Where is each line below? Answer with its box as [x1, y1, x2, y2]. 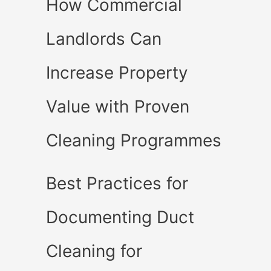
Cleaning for [46, 240, 142, 261]
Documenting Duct [46, 206, 194, 227]
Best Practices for [46, 172, 188, 194]
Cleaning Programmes [46, 129, 221, 151]
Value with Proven [46, 96, 189, 117]
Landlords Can [46, 28, 162, 49]
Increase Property [46, 62, 188, 83]
